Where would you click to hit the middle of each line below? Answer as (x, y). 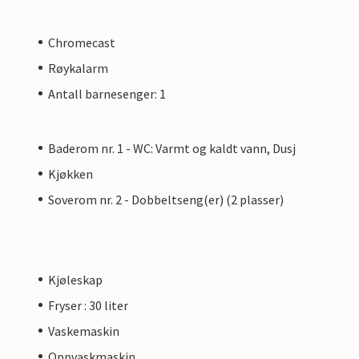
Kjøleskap (75, 279)
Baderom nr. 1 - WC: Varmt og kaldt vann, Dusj (172, 148)
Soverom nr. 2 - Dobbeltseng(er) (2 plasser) (166, 199)
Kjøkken (71, 173)
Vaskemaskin (84, 331)
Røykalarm (78, 68)
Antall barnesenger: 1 (107, 93)
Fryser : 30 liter (88, 305)
